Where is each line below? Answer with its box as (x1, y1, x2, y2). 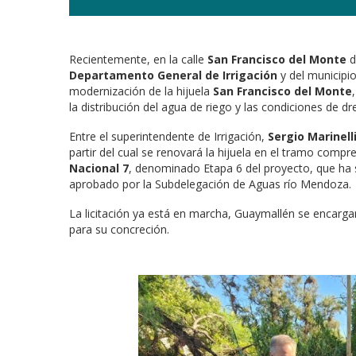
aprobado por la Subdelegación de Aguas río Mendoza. (69, 176, 354, 192)
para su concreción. (69, 222, 169, 238)
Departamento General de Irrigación (69, 68, 277, 83)
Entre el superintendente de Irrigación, (69, 129, 268, 145)
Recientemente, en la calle (69, 52, 207, 68)
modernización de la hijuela (69, 83, 213, 99)
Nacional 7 (69, 161, 129, 176)
